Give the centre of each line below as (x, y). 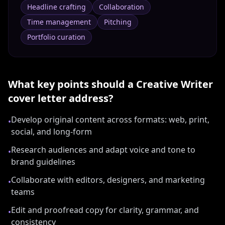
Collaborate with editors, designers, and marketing (108, 180)
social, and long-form (51, 132)
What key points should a (72, 84)
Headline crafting (57, 7)
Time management (59, 22)
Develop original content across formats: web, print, (110, 120)
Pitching (118, 22)
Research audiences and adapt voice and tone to (103, 150)
